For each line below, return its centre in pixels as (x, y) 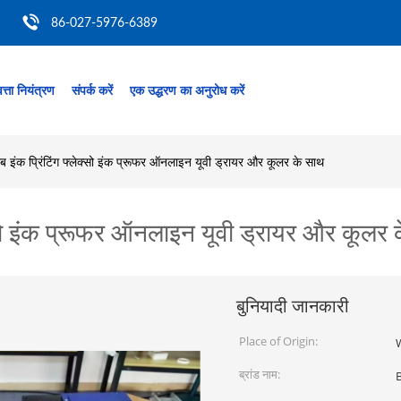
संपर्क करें (92, 90)
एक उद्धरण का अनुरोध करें (187, 90)
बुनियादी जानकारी (293, 306)
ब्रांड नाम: (260, 374)
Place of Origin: (278, 341)
